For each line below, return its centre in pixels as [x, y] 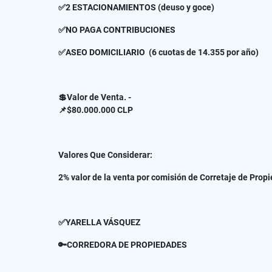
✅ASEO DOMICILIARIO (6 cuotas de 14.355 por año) [159, 52]
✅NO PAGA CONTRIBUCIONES [117, 30]
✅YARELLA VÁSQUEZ [100, 222]
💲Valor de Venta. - [95, 97]
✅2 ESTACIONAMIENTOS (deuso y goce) [136, 7]
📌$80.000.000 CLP [96, 110]
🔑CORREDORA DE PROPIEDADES [123, 245]
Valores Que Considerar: [105, 155]
